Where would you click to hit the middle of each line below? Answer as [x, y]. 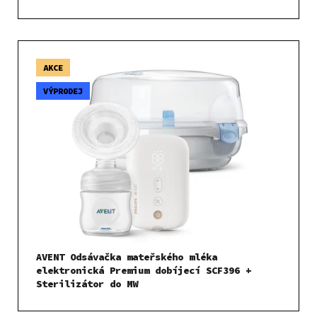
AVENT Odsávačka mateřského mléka [127, 257]
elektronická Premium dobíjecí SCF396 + [144, 270]
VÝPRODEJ [63, 91]
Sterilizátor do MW [87, 283]
